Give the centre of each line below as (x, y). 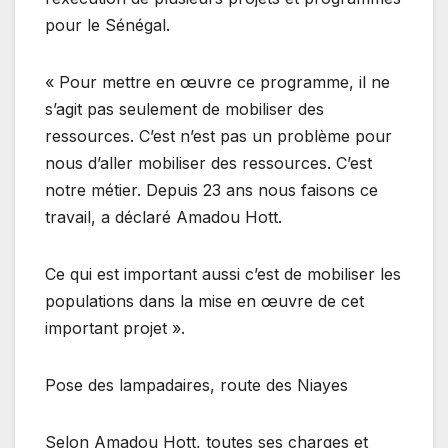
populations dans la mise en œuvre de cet (204, 300)
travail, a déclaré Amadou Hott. (163, 216)
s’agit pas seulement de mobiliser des (184, 108)
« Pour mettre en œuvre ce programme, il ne (217, 81)
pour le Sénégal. (107, 24)
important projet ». (115, 327)
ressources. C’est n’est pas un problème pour (218, 135)
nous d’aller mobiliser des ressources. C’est (208, 162)
